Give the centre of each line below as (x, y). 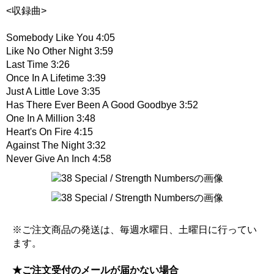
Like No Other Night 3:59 (60, 51)
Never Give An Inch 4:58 (59, 158)
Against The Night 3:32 (56, 145)
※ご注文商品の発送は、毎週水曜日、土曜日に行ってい (135, 229)
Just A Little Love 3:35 (53, 91)
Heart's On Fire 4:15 (50, 131)
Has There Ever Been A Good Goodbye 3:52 (102, 105)
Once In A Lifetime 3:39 (56, 78)
